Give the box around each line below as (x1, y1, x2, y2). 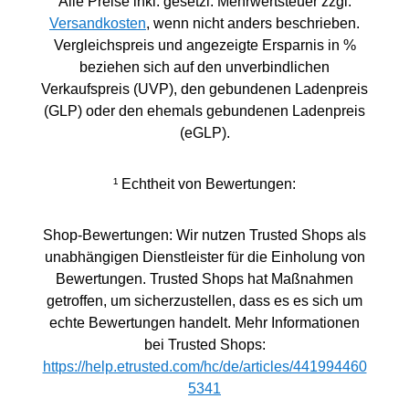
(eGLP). (179, 125, 230, 141)
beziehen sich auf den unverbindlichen (79, 59, 330, 75)
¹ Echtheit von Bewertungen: (113, 176, 296, 192)
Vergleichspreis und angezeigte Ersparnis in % (53, 37, 356, 53)
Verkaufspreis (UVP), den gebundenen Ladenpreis (41, 81, 368, 97)
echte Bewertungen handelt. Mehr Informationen (49, 315, 360, 330)
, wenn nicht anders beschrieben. (146, 16, 360, 31)
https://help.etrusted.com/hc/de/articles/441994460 (42, 359, 367, 374)
